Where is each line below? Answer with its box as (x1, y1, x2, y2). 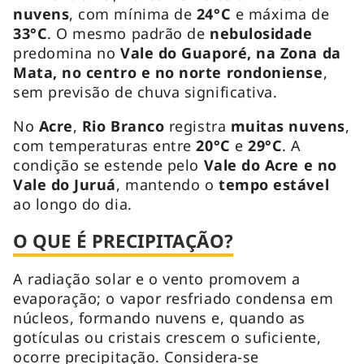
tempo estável (219, 174, 330, 194)
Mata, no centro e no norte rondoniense (13, 62, 323, 82)
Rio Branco (77, 115, 169, 136)
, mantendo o (116, 174, 219, 194)
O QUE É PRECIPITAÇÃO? (13, 227, 233, 253)
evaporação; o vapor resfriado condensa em (13, 288, 334, 308)
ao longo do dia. (13, 193, 132, 214)
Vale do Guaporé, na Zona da (120, 42, 341, 63)
